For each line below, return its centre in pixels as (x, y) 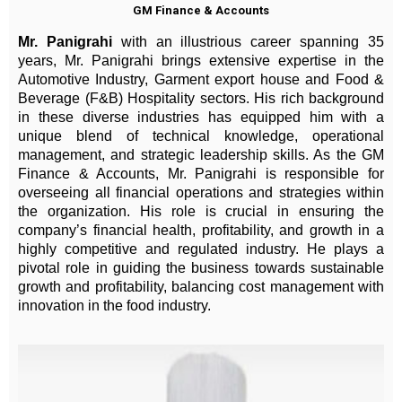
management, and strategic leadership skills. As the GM (201, 154)
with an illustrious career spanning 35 (248, 41)
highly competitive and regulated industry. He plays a (201, 249)
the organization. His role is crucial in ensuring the (201, 211)
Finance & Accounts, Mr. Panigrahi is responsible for (201, 173)
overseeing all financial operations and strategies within (201, 192)
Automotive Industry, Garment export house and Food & (201, 79)
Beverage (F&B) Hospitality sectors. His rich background (201, 98)
